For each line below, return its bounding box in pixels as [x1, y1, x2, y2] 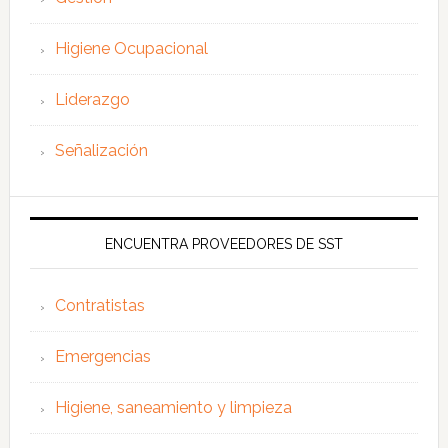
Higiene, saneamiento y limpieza [54, 397, 292, 417]
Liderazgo [54, 89, 130, 109]
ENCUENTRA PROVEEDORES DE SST [104, 235, 343, 252]
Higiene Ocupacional [54, 38, 208, 58]
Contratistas [54, 295, 145, 315]
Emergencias [54, 346, 151, 366]
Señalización [54, 140, 148, 160]
